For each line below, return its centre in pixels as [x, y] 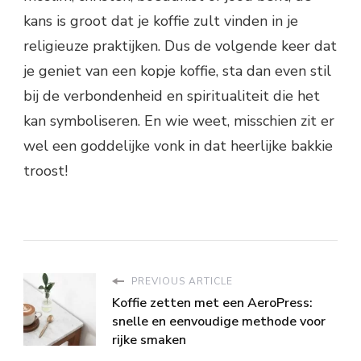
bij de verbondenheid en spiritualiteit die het [172, 96]
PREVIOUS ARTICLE [180, 282]
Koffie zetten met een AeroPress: [212, 303]
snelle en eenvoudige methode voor [219, 322]
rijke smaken [149, 340]
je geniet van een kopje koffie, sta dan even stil [177, 71]
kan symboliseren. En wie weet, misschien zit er [179, 121]
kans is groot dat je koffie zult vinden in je [161, 21]
